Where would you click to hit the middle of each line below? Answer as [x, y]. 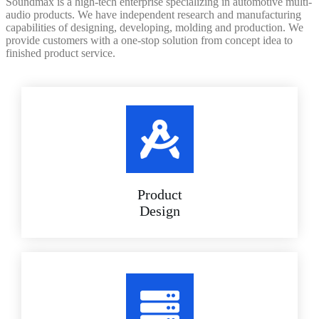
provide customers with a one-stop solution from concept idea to [149, 41]
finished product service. [61, 53]
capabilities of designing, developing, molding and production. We [155, 28]
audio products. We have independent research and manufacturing [153, 15]
